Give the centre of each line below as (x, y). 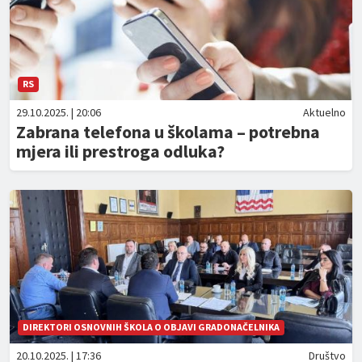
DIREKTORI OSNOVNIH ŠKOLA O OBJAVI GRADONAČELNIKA (151, 327)
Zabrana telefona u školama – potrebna (168, 132)
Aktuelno (324, 112)
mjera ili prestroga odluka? (120, 151)
